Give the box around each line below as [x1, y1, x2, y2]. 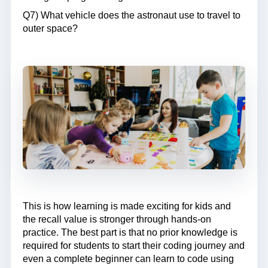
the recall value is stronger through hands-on [23, 214, 211, 225]
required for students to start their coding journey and [23, 240, 245, 251]
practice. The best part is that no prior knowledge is [23, 227, 237, 238]
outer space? [23, 23, 78, 33]
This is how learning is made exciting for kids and [23, 201, 231, 212]
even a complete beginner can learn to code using [23, 254, 234, 264]
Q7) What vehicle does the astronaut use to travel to [23, 10, 240, 20]
